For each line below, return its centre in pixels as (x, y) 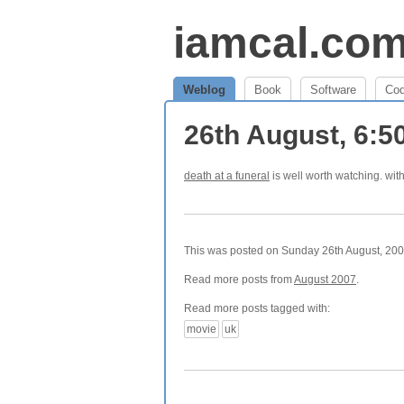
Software (333, 90)
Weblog (204, 90)
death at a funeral (227, 176)
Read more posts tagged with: (257, 308)
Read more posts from (239, 280)
